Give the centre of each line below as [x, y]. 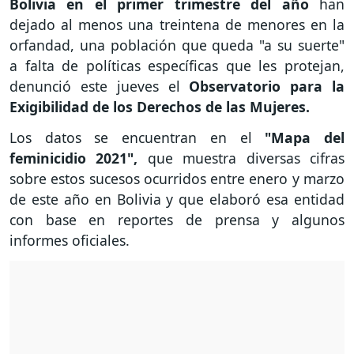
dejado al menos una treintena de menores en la [177, 25]
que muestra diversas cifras [246, 158]
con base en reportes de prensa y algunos [177, 219]
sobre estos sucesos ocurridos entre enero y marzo [177, 178]
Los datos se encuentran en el [137, 137]
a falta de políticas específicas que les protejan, [177, 66]
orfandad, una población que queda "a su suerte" [177, 45]
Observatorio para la [267, 87]
